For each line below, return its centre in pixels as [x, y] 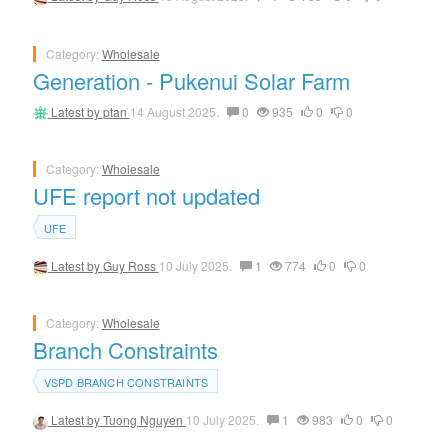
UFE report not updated [146, 195]
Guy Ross [130, 265]
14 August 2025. [175, 111]
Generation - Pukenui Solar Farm [191, 80]
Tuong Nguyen [144, 420]
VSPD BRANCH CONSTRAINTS [126, 382]
